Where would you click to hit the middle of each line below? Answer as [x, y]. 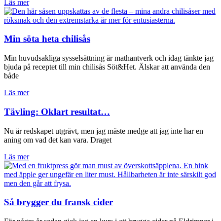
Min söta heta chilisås [47, 39]
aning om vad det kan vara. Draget [58, 140]
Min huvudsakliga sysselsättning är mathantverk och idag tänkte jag [109, 58]
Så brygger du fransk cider [58, 202]
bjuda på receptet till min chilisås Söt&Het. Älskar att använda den [107, 67]
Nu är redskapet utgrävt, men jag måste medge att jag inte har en [104, 131]
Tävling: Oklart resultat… [57, 111]
